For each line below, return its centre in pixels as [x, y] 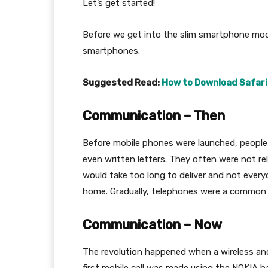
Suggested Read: [122, 83]
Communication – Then [154, 116]
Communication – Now [152, 225]
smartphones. [111, 51]
